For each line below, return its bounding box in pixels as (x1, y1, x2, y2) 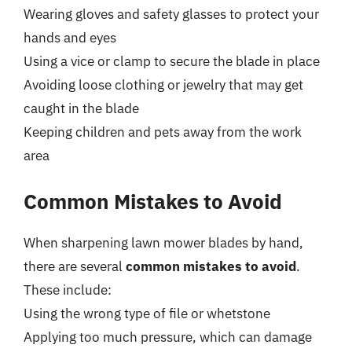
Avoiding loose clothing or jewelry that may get (24, 75, 303, 93)
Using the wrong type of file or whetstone (24, 305, 270, 322)
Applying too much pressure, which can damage (24, 328, 312, 346)
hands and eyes (24, 28, 116, 46)
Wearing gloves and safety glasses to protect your (24, 5, 319, 23)
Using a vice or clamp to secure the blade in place (24, 52, 320, 70)
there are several (24, 258, 126, 275)
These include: (24, 281, 112, 299)
